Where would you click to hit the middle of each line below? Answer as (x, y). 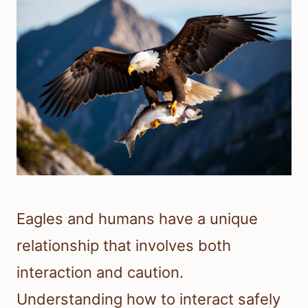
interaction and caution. (100, 273)
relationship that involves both (124, 246)
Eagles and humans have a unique (137, 219)
